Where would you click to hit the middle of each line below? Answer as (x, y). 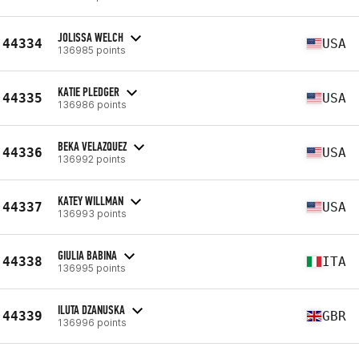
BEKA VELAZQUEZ (92, 146)
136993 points (92, 213)
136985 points (92, 50)
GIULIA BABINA (87, 255)
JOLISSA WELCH (91, 37)
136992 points (92, 159)
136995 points (92, 268)
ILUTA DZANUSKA (91, 309)
